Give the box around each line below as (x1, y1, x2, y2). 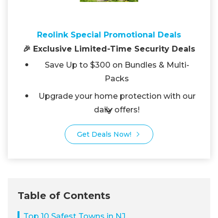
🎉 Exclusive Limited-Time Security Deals (23, 44, 195, 54)
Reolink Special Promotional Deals (37, 30, 181, 39)
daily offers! (94, 105, 140, 114)
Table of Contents (18, 190, 110, 201)
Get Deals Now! (77, 130, 131, 139)
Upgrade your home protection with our (38, 91, 196, 101)
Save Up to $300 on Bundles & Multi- (44, 60, 189, 70)
